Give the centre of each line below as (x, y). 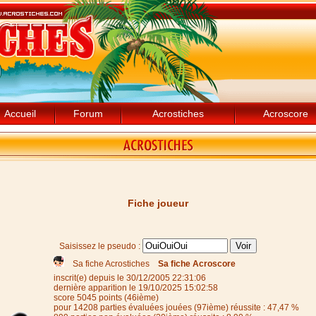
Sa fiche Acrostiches (111, 264)
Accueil (20, 114)
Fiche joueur (158, 203)
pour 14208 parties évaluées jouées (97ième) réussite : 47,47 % (176, 308)
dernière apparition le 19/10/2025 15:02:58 (136, 288)
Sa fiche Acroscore (197, 264)
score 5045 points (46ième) (106, 298)
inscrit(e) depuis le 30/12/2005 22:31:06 (130, 278)
